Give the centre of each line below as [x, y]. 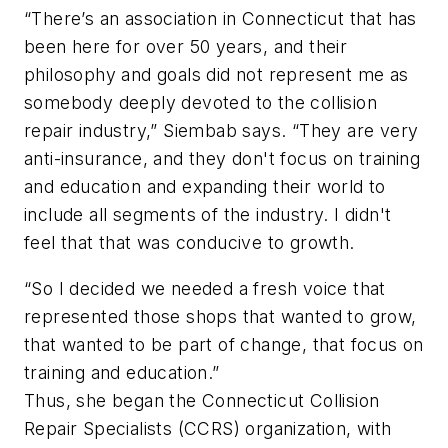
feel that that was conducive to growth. [189, 242]
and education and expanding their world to [205, 186]
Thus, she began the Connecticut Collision [202, 400]
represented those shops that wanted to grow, [220, 316]
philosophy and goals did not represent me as [216, 74]
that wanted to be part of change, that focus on [224, 344]
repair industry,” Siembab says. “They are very [221, 130]
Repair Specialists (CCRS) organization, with [208, 428]
